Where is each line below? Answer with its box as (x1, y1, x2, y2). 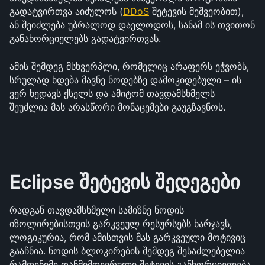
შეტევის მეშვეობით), (149, 5, 244, 17)
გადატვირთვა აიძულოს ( (9, 5, 123, 17)
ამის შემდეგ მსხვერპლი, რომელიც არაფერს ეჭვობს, (9, 60, 249, 72)
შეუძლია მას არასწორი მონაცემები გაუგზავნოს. (9, 101, 225, 113)
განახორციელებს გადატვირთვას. (9, 33, 164, 44)
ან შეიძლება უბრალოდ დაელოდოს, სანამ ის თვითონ (9, 19, 255, 31)
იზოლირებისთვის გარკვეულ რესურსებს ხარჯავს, (9, 218, 232, 230)
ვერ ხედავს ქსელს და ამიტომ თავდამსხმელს (9, 88, 215, 99)
